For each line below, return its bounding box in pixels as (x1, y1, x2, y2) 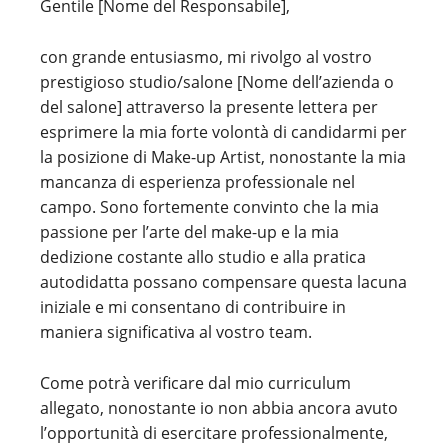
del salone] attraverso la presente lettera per (40, 96, 378, 118)
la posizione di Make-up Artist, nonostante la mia (40, 146, 406, 168)
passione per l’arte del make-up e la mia (40, 221, 339, 243)
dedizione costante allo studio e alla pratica (40, 246, 366, 268)
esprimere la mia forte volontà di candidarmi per (40, 121, 407, 143)
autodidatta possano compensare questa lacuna (40, 271, 407, 293)
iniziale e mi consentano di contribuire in (40, 296, 346, 318)
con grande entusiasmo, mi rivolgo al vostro (40, 46, 372, 68)
